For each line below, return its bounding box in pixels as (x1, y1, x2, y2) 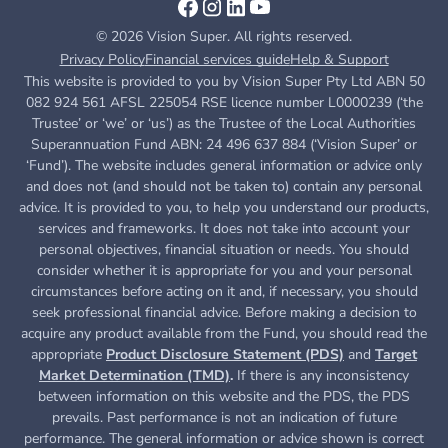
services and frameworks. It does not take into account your (38, 218, 410, 238)
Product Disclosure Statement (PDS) (106, 344, 344, 364)
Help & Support (289, 49, 389, 69)
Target (375, 344, 417, 364)
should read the (329, 323, 427, 343)
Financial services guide (144, 49, 290, 69)
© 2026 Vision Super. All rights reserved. (96, 26, 352, 46)
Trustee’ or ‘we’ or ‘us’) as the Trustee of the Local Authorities (32, 113, 416, 133)
